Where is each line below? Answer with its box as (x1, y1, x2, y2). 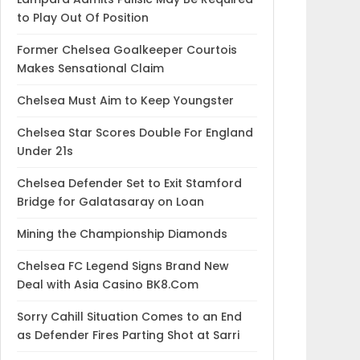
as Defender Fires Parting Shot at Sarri (16, 326, 239, 343)
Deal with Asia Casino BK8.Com (16, 276, 198, 292)
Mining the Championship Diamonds (16, 225, 227, 242)
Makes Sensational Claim (16, 59, 164, 76)
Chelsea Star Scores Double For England (16, 124, 253, 141)
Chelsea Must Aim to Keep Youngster (16, 92, 234, 108)
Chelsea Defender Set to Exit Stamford (16, 174, 242, 191)
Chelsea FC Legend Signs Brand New (16, 257, 229, 274)
